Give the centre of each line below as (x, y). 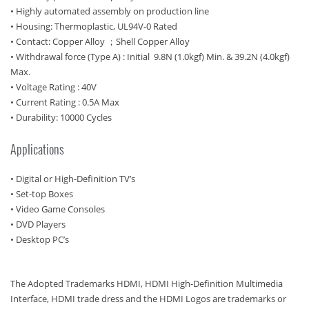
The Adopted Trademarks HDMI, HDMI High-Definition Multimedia (147, 283)
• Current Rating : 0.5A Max (65, 102)
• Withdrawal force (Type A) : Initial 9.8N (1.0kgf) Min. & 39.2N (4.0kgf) (150, 57)
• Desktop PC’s (40, 239)
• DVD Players (38, 224)
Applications (37, 149)
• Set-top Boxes (42, 194)
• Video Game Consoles (58, 209)
